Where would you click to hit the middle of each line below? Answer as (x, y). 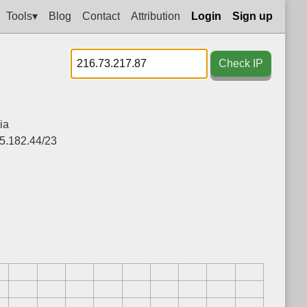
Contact (101, 16)
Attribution (156, 16)
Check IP (241, 63)
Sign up (253, 16)
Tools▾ (22, 16)
